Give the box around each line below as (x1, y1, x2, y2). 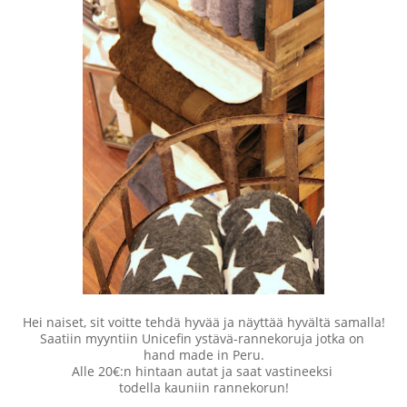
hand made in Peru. (143, 346, 264, 364)
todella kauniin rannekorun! (118, 379, 289, 397)
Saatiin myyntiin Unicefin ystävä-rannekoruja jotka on (39, 330, 368, 348)
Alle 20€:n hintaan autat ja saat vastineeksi (71, 362, 336, 381)
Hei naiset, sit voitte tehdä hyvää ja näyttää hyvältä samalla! (22, 313, 385, 332)
